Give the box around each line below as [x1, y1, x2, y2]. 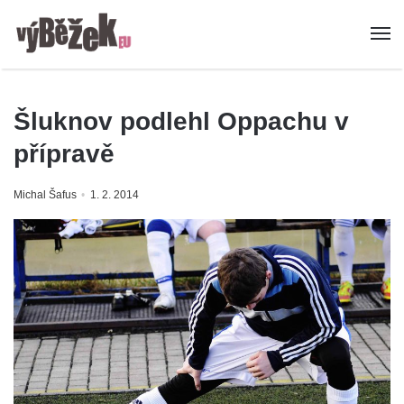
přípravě [14, 140, 115, 169]
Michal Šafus [14, 188, 77, 202]
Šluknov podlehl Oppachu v [14, 107, 349, 136]
